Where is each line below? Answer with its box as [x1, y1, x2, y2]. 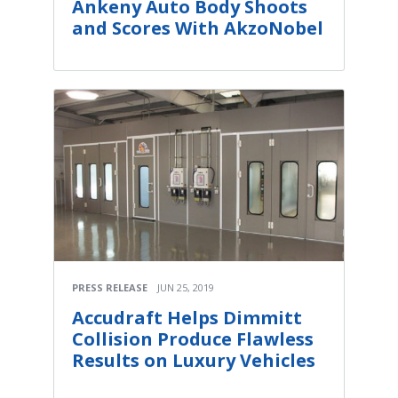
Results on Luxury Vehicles [72, 348, 315, 373]
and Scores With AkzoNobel [72, 16, 323, 41]
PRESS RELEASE [72, 281, 147, 295]
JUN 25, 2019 [157, 281, 214, 295]
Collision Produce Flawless [72, 327, 314, 352]
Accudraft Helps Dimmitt [72, 306, 302, 330]
